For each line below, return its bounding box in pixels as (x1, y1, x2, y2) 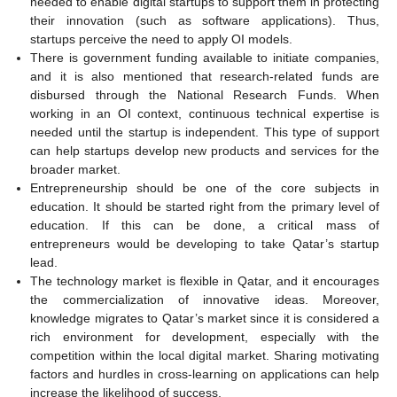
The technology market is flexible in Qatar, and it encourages (30, 274, 379, 289)
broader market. (30, 162, 121, 177)
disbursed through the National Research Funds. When (30, 88, 379, 103)
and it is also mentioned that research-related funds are (30, 69, 379, 84)
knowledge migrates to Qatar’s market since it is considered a (30, 311, 379, 326)
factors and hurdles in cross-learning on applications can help (30, 367, 379, 382)
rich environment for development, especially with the (30, 330, 379, 345)
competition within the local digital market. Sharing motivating (30, 348, 379, 363)
